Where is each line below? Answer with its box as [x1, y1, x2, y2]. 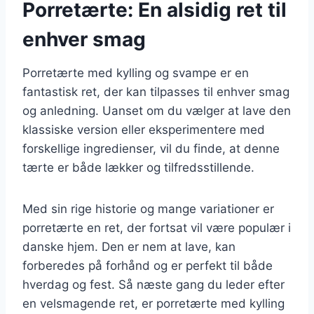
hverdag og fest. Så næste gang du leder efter [22, 277, 285, 292]
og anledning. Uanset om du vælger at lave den [22, 103, 291, 118]
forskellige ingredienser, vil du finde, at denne [22, 141, 280, 156]
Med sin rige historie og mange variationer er [22, 201, 274, 216]
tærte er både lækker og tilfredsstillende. [22, 160, 254, 175]
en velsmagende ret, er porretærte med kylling [22, 296, 285, 310]
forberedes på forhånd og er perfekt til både [22, 258, 273, 273]
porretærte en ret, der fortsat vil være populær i [22, 220, 291, 235]
